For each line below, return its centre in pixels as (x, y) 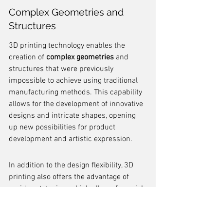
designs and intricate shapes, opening (73, 116)
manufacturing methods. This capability (76, 92)
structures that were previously (62, 69)
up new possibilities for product (63, 127)
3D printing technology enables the (68, 46)
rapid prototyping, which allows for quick (78, 189)
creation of (27, 57)
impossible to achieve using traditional (74, 81)
